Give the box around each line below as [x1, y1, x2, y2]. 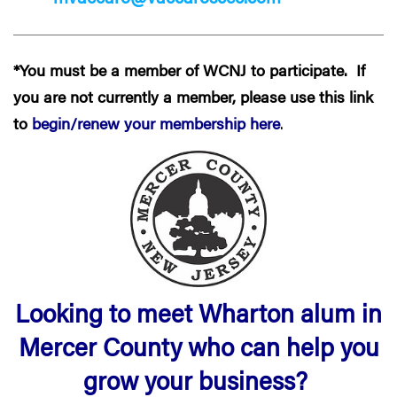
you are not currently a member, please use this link [13, 90, 373, 107]
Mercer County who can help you [18, 338, 379, 363]
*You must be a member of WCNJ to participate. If [13, 64, 365, 81]
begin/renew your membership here [32, 117, 280, 134]
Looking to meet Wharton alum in [15, 304, 382, 330]
